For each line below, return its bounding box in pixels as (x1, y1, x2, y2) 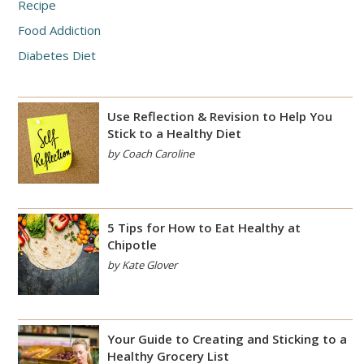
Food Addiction (18, 22, 101, 39)
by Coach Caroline (107, 146, 194, 162)
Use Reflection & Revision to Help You (107, 108, 332, 125)
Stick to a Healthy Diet (107, 125, 241, 142)
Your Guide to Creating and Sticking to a (107, 331, 347, 348)
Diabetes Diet (18, 47, 96, 64)
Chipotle (107, 236, 157, 253)
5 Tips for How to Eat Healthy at (107, 219, 301, 236)
